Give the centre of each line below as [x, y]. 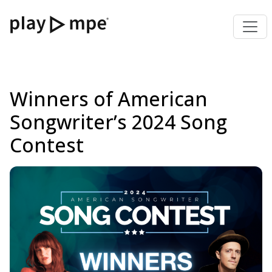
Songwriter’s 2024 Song [118, 122]
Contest [47, 145]
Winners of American [109, 99]
